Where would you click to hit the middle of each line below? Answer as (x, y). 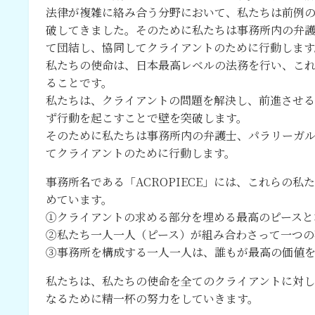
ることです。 (79, 83)
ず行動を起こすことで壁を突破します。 (146, 118)
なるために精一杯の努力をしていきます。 (152, 298)
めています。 (79, 199)
